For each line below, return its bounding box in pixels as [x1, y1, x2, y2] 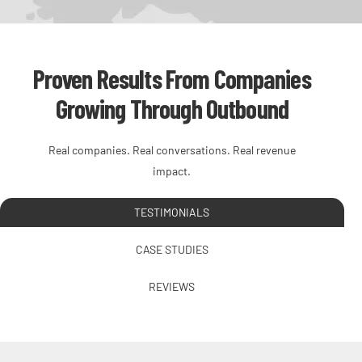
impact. [153, 163, 192, 178]
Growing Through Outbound [55, 92, 288, 124]
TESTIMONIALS [134, 204, 210, 219]
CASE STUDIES [135, 242, 208, 256]
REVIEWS [149, 279, 196, 293]
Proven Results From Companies [32, 62, 311, 94]
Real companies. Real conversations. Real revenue [48, 142, 296, 157]
